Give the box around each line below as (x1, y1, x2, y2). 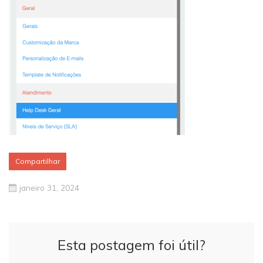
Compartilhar (15, 157, 60, 166)
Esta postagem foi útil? (58, 236, 205, 254)
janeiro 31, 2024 (19, 183, 79, 193)
